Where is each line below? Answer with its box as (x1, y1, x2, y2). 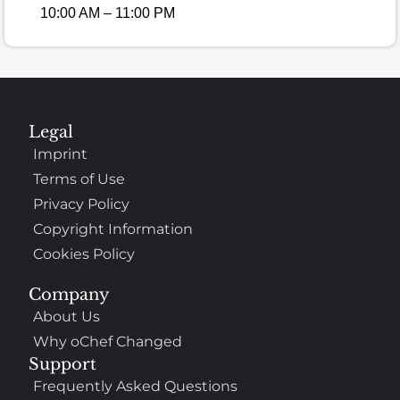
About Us (33, 308, 101, 326)
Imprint (33, 146, 88, 163)
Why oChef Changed (33, 333, 183, 351)
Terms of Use (33, 171, 126, 188)
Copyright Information (33, 221, 194, 238)
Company (29, 285, 111, 305)
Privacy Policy (33, 196, 130, 213)
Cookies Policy (33, 246, 136, 263)
